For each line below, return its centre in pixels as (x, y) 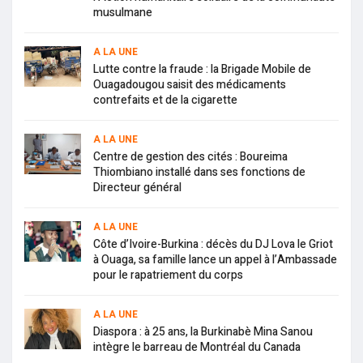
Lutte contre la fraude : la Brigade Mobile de (202, 70)
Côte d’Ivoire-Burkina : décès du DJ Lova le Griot (213, 245)
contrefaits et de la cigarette (165, 100)
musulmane (123, 13)
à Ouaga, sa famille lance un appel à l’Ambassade (215, 260)
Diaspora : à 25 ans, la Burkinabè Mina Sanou (203, 332)
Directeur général (137, 188)
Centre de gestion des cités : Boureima (190, 157)
